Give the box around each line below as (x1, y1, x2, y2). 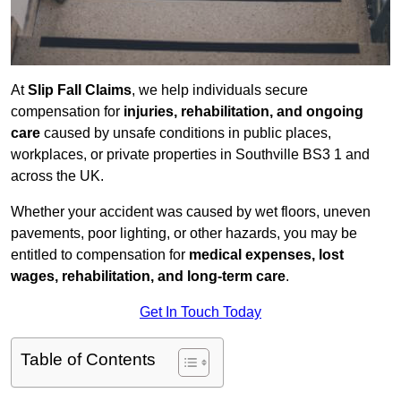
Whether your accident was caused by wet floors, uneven (11, 204, 371, 220)
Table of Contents (21, 350, 156, 370)
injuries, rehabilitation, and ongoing (124, 104, 363, 120)
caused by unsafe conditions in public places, (40, 125, 331, 141)
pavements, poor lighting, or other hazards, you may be (11, 226, 357, 242)
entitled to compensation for (11, 247, 189, 263)
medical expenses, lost (189, 247, 344, 263)
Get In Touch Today (140, 304, 261, 320)
